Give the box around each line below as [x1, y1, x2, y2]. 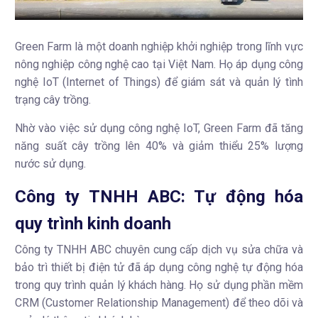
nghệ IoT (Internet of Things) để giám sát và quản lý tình [15, 75, 303, 89]
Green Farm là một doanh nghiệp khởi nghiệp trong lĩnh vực [15, 40, 303, 54]
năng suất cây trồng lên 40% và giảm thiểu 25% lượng [15, 139, 303, 153]
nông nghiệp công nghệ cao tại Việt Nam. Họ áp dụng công [15, 57, 303, 72]
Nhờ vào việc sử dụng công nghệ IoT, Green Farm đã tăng [15, 121, 303, 136]
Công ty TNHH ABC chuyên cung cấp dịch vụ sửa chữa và [15, 243, 303, 257]
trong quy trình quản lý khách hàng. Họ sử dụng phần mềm [15, 278, 303, 292]
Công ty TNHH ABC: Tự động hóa [15, 187, 303, 207]
